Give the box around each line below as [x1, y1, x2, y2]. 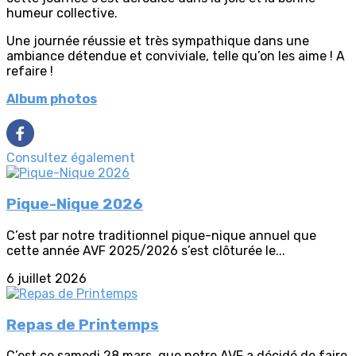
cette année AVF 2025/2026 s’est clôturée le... [6, 242, 285, 258]
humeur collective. [6, 6, 118, 21]
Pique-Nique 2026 [6, 195, 143, 214]
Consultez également [6, 150, 135, 166]
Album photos [6, 91, 97, 107]
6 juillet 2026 [6, 270, 87, 286]
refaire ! [6, 64, 53, 79]
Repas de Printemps [6, 315, 159, 334]
